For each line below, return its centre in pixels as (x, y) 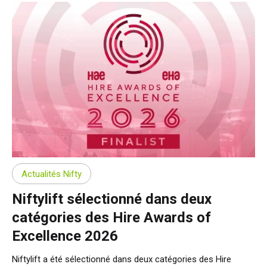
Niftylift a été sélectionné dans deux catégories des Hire (122, 260)
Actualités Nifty (52, 174)
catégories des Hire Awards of (111, 218)
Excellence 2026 (65, 236)
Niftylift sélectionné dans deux (112, 199)
